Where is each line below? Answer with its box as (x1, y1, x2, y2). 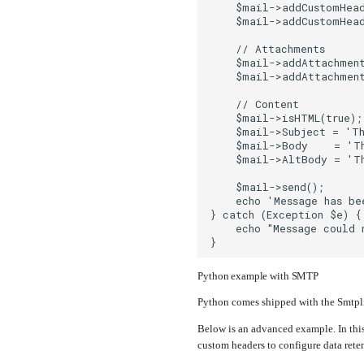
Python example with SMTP (197, 270, 319, 282)
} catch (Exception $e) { (210, 207, 362, 221)
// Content (210, 97, 300, 110)
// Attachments (210, 41, 326, 55)
